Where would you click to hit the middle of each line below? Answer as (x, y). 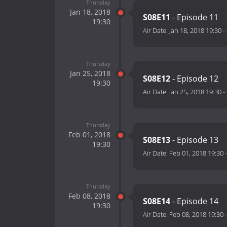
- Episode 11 (194, 17)
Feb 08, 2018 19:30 (196, 215)
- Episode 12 (194, 79)
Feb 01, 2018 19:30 (196, 153)
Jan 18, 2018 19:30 (195, 31)
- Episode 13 (194, 140)
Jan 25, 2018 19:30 (195, 92)
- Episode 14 (194, 201)
